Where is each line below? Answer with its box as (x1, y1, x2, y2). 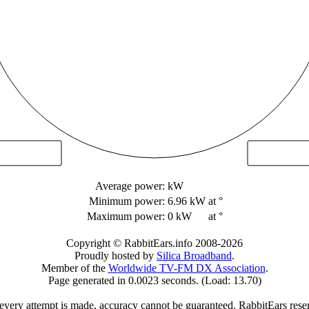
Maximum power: (86, 210, 165, 222)
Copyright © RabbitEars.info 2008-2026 (66, 237, 243, 249)
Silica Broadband (157, 250, 232, 261)
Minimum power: (88, 195, 165, 207)
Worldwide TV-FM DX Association (108, 262, 266, 274)
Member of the (41, 262, 108, 274)
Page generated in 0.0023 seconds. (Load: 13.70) (48, 275, 261, 286)
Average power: (94, 180, 165, 192)
